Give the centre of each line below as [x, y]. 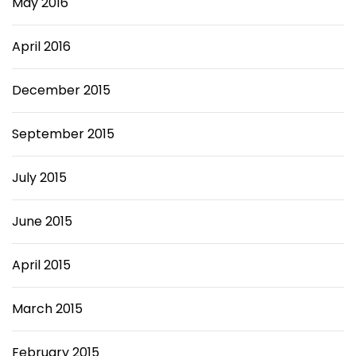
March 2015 [47, 309]
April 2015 [41, 265]
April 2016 [41, 46]
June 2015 [42, 221]
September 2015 [63, 134]
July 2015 [39, 178]
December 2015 [61, 90]
